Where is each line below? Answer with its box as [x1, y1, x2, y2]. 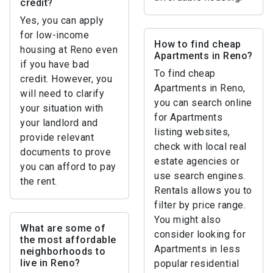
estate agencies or [154, 155, 239, 167]
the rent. [20, 175, 57, 187]
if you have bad [20, 58, 90, 70]
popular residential [154, 258, 239, 269]
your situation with [20, 102, 104, 114]
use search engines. [154, 170, 246, 182]
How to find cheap [154, 38, 241, 50]
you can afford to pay [20, 161, 116, 172]
